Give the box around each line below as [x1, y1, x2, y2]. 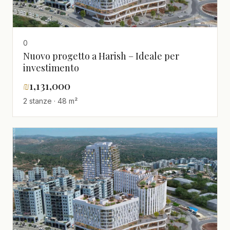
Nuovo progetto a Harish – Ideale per [23, 50, 179, 63]
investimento [23, 62, 79, 74]
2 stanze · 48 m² [23, 97, 78, 106]
